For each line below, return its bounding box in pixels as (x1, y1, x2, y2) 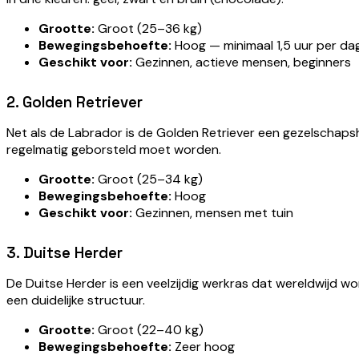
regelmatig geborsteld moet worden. (6, 140, 221, 158)
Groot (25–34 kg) (95, 170, 203, 188)
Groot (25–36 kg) (95, 19, 202, 37)
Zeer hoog (171, 337, 235, 355)
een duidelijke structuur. (6, 291, 145, 309)
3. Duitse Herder (6, 243, 123, 262)
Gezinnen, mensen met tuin (132, 204, 293, 221)
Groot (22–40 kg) (95, 321, 204, 338)
